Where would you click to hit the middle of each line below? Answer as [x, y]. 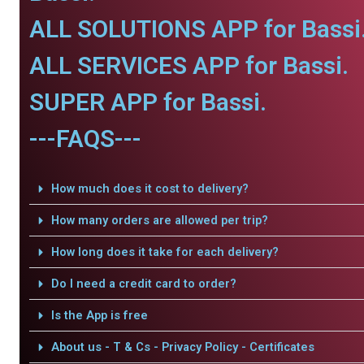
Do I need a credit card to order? [143, 284]
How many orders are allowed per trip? [159, 220]
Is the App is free [99, 315]
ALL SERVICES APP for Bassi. [189, 65]
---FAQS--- [85, 139]
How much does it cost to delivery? [149, 188]
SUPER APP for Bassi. [148, 102]
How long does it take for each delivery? [165, 252]
